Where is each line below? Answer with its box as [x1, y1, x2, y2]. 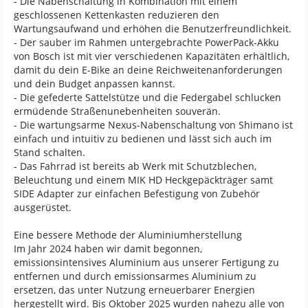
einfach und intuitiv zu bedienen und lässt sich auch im [14, 132, 272, 146]
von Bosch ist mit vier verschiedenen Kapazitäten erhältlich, [14, 49, 289, 63]
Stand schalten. [14, 146, 85, 159]
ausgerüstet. [14, 201, 71, 214]
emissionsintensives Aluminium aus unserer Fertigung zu [14, 256, 279, 269]
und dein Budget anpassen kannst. [14, 77, 175, 91]
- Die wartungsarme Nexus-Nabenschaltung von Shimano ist [14, 118, 293, 132]
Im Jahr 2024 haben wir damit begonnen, [14, 242, 202, 256]
